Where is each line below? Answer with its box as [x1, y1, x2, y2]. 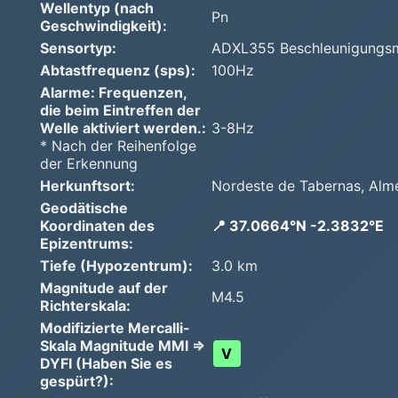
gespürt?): [40, 371, 114, 390]
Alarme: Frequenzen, [40, 83, 187, 101]
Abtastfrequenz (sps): [40, 60, 195, 79]
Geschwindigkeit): [40, 16, 167, 35]
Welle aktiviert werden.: [40, 118, 206, 137]
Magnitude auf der [40, 278, 168, 297]
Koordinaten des [40, 216, 155, 235]
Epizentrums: [40, 234, 133, 252]
